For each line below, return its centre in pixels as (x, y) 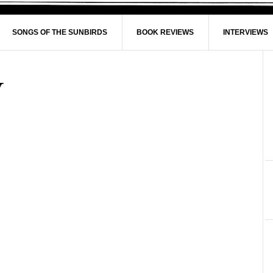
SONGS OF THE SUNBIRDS (60, 32)
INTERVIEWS (246, 32)
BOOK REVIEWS (165, 32)
